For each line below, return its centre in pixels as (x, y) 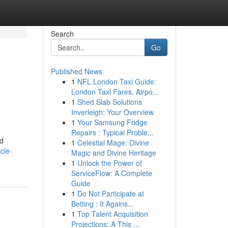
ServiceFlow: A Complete (111, 173)
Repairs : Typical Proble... (112, 132)
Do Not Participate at (110, 193)
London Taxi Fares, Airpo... (115, 92)
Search (62, 34)
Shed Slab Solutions (109, 102)
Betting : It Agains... (102, 204)
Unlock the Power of (109, 163)
